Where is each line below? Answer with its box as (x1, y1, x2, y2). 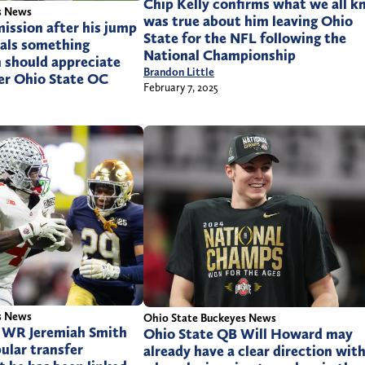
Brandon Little (143, 64, 214, 78)
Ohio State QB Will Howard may (143, 324, 353, 343)
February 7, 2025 (143, 80, 218, 94)
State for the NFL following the (143, 29, 346, 47)
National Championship (143, 46, 296, 64)
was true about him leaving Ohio (143, 11, 353, 30)
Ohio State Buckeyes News (143, 310, 276, 324)
